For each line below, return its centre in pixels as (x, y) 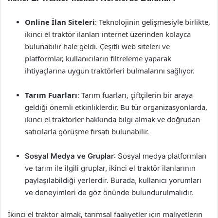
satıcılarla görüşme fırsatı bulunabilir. (87, 131)
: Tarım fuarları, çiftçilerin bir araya (135, 95)
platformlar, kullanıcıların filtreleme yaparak (98, 58)
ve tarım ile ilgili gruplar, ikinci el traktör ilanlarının (110, 168)
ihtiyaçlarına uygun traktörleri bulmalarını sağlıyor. (110, 71)
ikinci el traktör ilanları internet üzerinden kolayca (108, 34)
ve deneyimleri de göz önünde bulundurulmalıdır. (109, 192)
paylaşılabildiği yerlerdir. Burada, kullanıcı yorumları (113, 180)
